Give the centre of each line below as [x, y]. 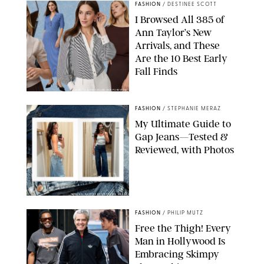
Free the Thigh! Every [183, 228]
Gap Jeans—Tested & [181, 136]
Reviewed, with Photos [184, 149]
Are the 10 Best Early [181, 58]
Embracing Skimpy [177, 254]
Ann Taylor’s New [173, 32]
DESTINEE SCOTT [192, 4]
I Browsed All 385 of [180, 19]
